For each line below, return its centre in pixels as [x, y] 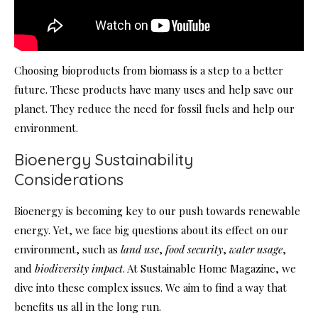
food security [194, 250]
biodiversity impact [79, 269]
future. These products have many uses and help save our [154, 90]
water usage [256, 250]
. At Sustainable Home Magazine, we [209, 269]
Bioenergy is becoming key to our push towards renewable [157, 211]
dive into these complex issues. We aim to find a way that [150, 288]
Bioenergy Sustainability [104, 160]
